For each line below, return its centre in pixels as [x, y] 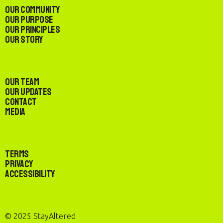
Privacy [19, 164]
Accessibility [30, 174]
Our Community [32, 10]
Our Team [22, 82]
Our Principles [32, 30]
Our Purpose [29, 20]
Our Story [24, 40]
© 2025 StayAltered [40, 216]
